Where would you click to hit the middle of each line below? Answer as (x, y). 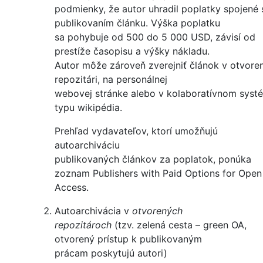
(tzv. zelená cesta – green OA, (181, 225)
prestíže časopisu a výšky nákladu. (132, 51)
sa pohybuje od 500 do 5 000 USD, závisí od (155, 37)
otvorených (157, 211)
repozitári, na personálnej (111, 80)
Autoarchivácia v (93, 211)
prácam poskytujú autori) (111, 253)
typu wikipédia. (88, 108)
